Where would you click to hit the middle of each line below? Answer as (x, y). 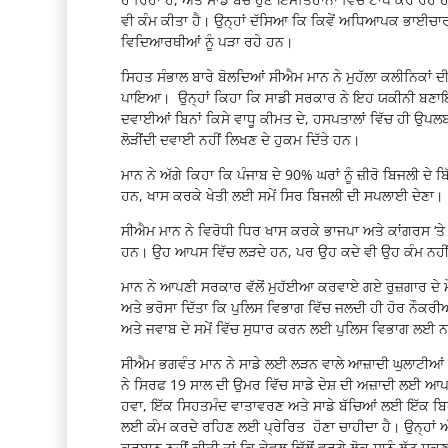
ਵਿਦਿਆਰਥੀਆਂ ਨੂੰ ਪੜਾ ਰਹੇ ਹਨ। (206, 42)
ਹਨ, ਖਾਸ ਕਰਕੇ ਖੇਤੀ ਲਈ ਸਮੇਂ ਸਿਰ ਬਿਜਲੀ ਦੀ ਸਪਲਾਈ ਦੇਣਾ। (281, 196)
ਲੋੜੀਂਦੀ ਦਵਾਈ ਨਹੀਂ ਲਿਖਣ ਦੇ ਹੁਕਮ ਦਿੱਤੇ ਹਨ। (240, 140)
